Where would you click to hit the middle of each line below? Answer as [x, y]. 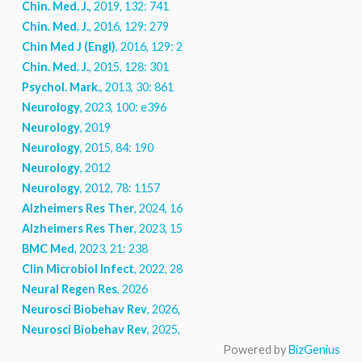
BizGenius [315, 350]
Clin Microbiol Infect [78, 269]
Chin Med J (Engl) [68, 47]
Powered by [256, 350]
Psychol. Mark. [61, 87]
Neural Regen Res [69, 289]
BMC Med [48, 249]
